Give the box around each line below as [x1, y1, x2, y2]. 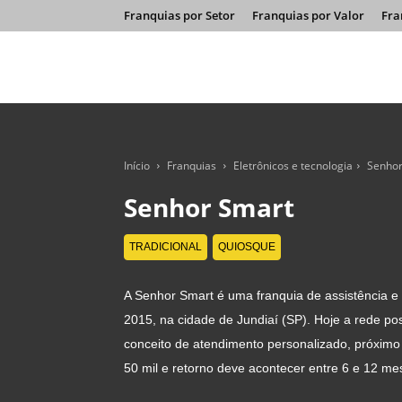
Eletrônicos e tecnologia [233, 158, 353, 173]
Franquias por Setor [124, 7, 235, 23]
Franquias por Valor [252, 7, 364, 23]
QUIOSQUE [218, 240, 275, 253]
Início [124, 158, 150, 173]
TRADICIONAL [129, 240, 202, 253]
